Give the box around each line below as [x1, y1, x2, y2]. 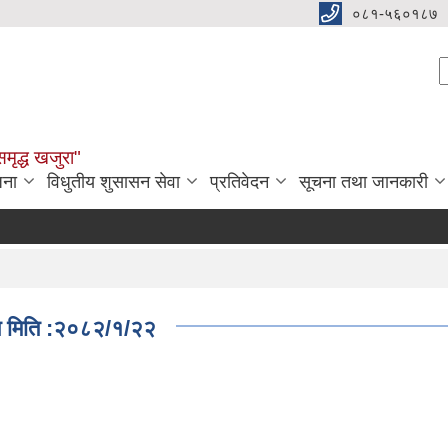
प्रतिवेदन [210, 172, 269, 192]
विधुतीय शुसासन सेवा [47, 172, 180, 192]
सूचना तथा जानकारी [299, 172, 428, 192]
